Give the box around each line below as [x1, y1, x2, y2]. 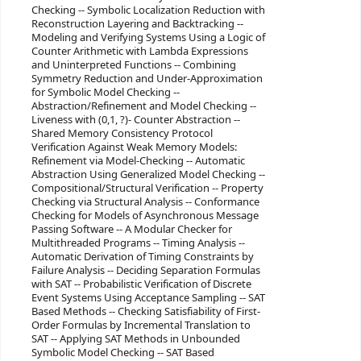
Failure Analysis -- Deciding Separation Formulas [31, 262, 260, 278]
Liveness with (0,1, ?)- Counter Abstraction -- [31, 111, 240, 127]
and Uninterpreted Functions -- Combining [31, 56, 236, 73]
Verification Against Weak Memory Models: [31, 139, 237, 155]
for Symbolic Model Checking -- [31, 84, 180, 100]
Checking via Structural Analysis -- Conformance [31, 193, 259, 210]
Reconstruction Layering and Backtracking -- [31, 15, 243, 31]
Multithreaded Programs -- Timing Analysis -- [31, 234, 245, 251]
